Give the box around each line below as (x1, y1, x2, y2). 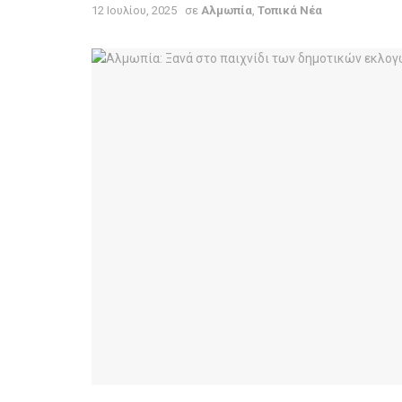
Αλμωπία (201, 3, 252, 17)
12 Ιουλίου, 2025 (92, 3, 177, 17)
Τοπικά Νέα (258, 3, 322, 17)
